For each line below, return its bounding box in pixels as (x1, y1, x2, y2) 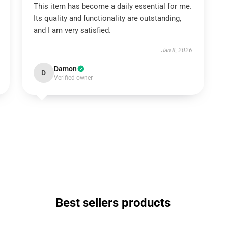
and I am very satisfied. (33, 26, 111, 35)
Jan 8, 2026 (161, 47, 193, 54)
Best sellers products (55, 196, 171, 210)
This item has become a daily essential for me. (33, 2, 192, 11)
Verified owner (53, 74, 93, 81)
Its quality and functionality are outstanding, (33, 14, 181, 23)
